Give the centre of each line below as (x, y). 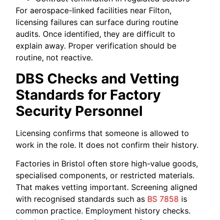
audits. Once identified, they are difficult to (96, 34)
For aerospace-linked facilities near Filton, (94, 11)
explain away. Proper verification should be (96, 46)
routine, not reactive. (55, 58)
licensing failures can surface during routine (97, 22)
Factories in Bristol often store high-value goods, (107, 163)
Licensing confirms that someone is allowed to (103, 133)
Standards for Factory (88, 95)
